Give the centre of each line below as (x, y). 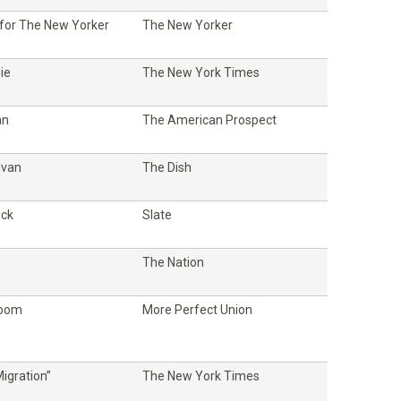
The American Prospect (209, 119)
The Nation (173, 262)
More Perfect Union (197, 309)
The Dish (167, 167)
